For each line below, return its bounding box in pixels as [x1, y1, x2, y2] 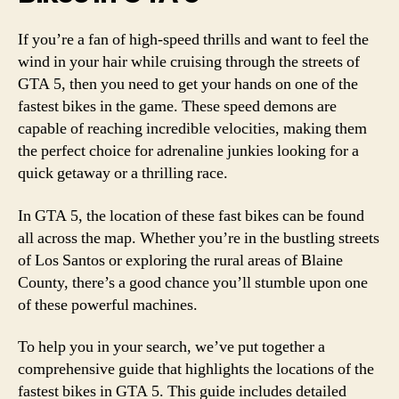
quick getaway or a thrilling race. [18, 163, 228, 183]
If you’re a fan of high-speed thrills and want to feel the [18, 29, 369, 50]
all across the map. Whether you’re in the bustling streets [18, 227, 379, 248]
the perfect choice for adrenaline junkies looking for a [18, 141, 359, 161]
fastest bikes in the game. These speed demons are [18, 96, 337, 117]
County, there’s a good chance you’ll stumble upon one [18, 272, 368, 293]
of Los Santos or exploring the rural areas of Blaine [18, 249, 343, 271]
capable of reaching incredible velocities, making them [18, 118, 367, 139]
